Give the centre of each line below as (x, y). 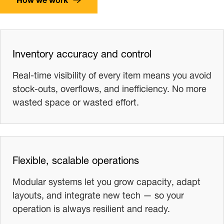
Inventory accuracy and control (82, 52)
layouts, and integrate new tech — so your (98, 193)
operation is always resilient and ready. (91, 207)
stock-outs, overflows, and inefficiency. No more (109, 87)
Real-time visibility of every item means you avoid (112, 73)
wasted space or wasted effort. (76, 100)
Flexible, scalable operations (76, 158)
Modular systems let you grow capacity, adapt (106, 180)
